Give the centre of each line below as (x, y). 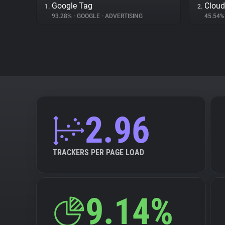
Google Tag (72, 6)
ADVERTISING (123, 16)
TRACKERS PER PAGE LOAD (98, 152)
